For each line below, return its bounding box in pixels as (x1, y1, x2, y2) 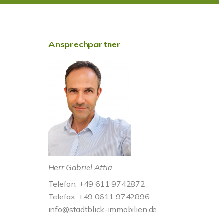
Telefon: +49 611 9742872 (48, 179, 146, 189)
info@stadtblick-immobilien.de (48, 204, 157, 214)
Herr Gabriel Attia (48, 162, 112, 172)
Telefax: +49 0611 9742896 (48, 192, 150, 201)
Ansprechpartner (48, 39, 121, 50)
